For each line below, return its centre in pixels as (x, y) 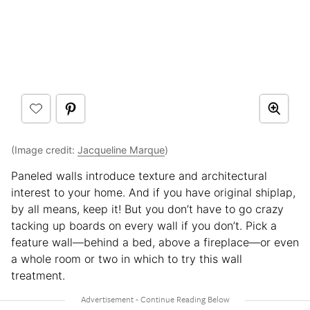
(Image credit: (44, 149)
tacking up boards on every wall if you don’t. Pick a (144, 225)
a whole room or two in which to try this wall (127, 258)
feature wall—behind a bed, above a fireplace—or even (155, 242)
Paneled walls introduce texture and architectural (139, 175)
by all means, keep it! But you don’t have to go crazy (147, 209)
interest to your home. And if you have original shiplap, (153, 192)
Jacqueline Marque (121, 149)
